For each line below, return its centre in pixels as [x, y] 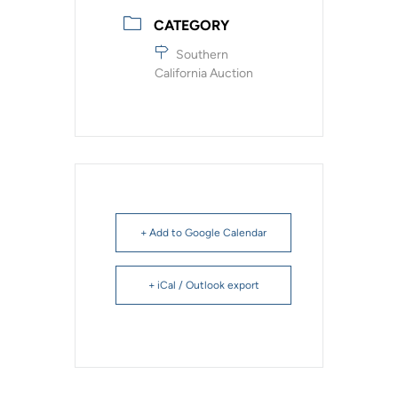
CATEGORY [191, 25]
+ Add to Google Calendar [203, 232]
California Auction [204, 73]
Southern [202, 54]
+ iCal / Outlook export [203, 285]
